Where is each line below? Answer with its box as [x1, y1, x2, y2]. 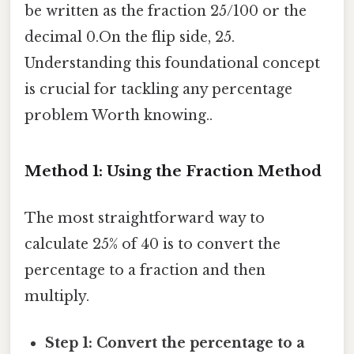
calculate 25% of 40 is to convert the [24, 235, 281, 253]
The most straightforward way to [24, 209, 265, 227]
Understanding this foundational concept [24, 54, 320, 72]
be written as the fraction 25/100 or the [24, 2, 307, 20]
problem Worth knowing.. [24, 106, 213, 124]
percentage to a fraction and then [24, 261, 265, 279]
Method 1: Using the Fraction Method [24, 161, 322, 180]
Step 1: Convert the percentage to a [45, 334, 306, 352]
